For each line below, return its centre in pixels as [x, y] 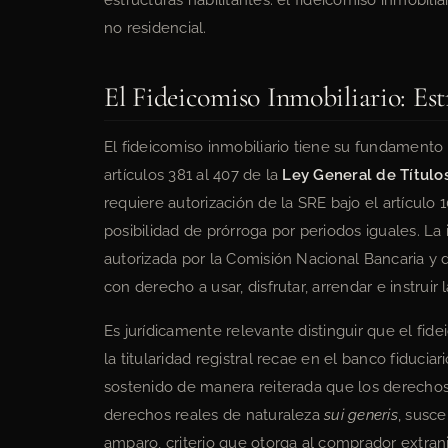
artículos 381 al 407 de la [193, 175]
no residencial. [155, 28]
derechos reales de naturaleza [214, 415]
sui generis [361, 415]
